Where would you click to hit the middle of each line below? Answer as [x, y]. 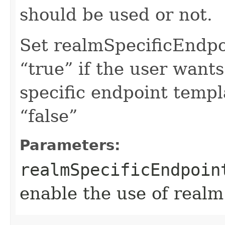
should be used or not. [116, 14]
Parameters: [70, 145]
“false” [48, 116]
